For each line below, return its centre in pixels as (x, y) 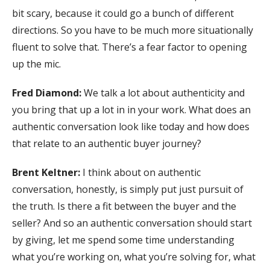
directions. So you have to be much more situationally (133, 30)
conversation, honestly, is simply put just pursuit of (128, 190)
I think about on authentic (142, 173)
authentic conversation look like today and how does (131, 127)
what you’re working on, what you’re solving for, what (134, 257)
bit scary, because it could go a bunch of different (123, 14)
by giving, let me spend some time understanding (123, 240)
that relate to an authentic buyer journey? (107, 144)
